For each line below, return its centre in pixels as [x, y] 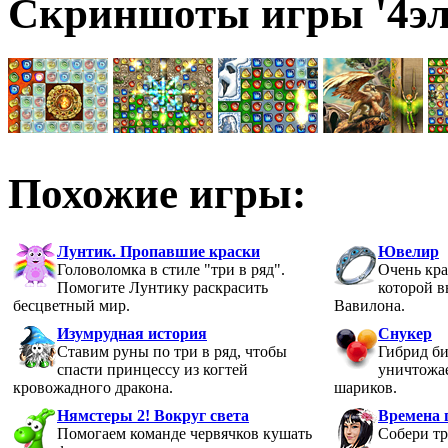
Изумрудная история [132, 333]
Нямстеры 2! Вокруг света [153, 415]
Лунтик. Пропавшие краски [158, 251]
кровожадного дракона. [93, 387]
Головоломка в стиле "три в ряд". [171, 269]
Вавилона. [369, 305]
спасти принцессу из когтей [152, 369]
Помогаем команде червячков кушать [184, 433]
